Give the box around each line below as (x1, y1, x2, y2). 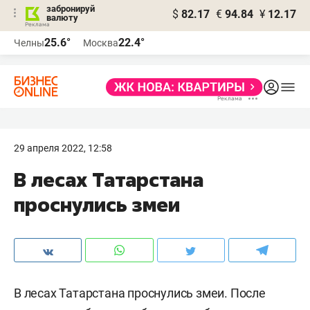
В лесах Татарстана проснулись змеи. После (14, 286, 266, 300)
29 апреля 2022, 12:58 (14, 143, 112, 154)
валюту (46, 12, 78, 23)
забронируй (46, 3, 95, 14)
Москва (83, 37, 118, 48)
